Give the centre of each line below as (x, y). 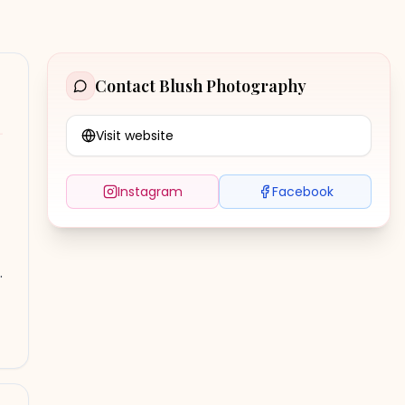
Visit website (135, 136)
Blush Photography (233, 86)
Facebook (302, 192)
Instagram (150, 192)
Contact (127, 86)
